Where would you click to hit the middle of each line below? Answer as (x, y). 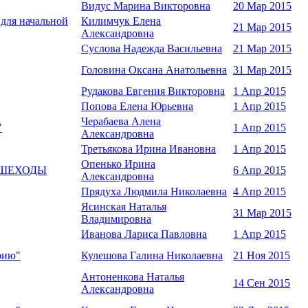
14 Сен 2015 (262, 283)
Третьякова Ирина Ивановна (148, 149)
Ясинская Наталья (124, 207)
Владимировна (116, 219)
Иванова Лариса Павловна (144, 234)
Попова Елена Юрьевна (137, 107)
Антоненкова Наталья (133, 277)
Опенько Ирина (118, 164)
